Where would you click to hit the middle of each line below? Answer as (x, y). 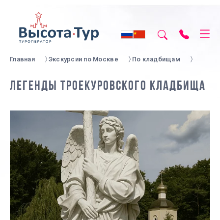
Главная (22, 59)
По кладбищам (156, 59)
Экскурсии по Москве (83, 59)
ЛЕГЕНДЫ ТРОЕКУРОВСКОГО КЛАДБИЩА (108, 87)
